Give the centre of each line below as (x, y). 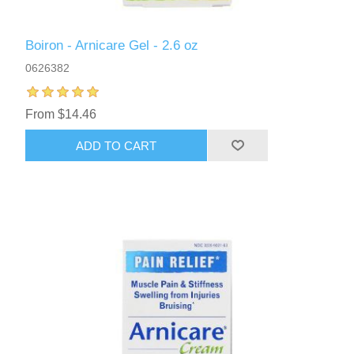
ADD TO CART (117, 145)
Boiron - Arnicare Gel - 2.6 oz (112, 46)
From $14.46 (61, 115)
